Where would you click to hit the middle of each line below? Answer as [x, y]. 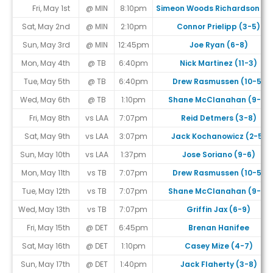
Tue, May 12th [46, 191]
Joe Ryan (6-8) [218, 45]
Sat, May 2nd [46, 27]
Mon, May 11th [46, 173]
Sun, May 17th [45, 264]
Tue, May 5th [47, 82]
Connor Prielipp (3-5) [218, 27]
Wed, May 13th [44, 210]
